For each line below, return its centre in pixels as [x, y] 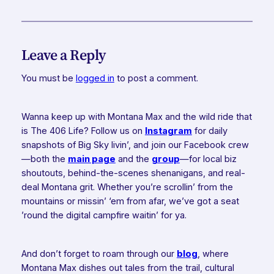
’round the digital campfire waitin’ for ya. [104, 216]
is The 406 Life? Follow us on [83, 131]
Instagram [168, 131]
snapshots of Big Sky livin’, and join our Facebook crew [135, 145]
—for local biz [208, 159]
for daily [209, 131]
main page [91, 159]
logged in [95, 79]
